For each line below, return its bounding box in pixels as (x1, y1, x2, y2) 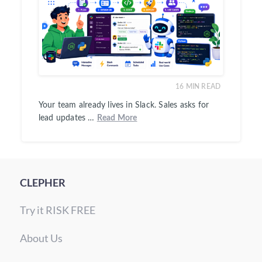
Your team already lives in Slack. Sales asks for (38, 101, 209, 109)
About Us (19, 231, 63, 244)
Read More (96, 113, 137, 122)
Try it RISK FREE (19, 203, 95, 216)
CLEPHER (19, 175, 65, 189)
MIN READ (185, 82, 221, 90)
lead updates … (38, 113, 97, 122)
